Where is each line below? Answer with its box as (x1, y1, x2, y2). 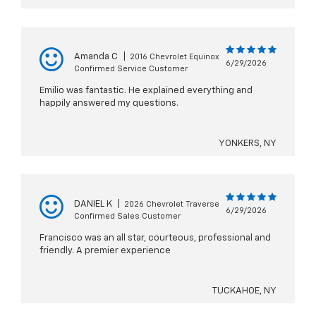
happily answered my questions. (39, 99, 178, 109)
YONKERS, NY (219, 139, 276, 149)
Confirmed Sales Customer (74, 212, 181, 221)
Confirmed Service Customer (74, 65, 188, 73)
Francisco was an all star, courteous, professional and (39, 233, 271, 243)
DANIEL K (74, 200, 112, 209)
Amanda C (74, 52, 118, 62)
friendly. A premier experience (39, 246, 171, 256)
